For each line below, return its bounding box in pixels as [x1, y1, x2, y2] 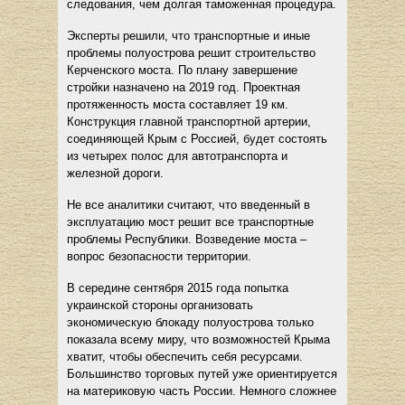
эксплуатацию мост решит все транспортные [67, 214, 314, 229]
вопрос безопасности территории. [67, 249, 251, 263]
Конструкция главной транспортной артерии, [67, 114, 311, 128]
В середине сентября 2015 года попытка [67, 280, 288, 295]
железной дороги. [67, 165, 164, 180]
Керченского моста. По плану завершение [67, 62, 297, 77]
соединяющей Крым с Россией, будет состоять [67, 131, 327, 146]
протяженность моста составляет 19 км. [67, 97, 288, 111]
